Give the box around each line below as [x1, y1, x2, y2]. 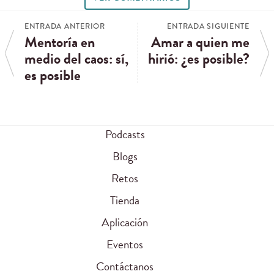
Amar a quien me [151, 31, 250, 54]
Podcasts [105, 125, 145, 144]
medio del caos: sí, [24, 48, 128, 70]
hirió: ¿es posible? [148, 48, 250, 70]
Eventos [106, 235, 143, 254]
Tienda [110, 191, 139, 210]
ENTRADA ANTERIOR [24, 21, 105, 32]
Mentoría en [24, 31, 95, 54]
